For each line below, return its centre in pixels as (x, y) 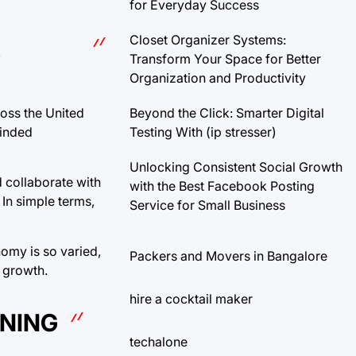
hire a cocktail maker (191, 298)
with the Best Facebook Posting (222, 186)
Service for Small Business (207, 205)
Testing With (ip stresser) (203, 132)
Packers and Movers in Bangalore (228, 255)
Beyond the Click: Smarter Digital (227, 112)
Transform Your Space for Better (225, 58)
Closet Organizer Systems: (208, 39)
